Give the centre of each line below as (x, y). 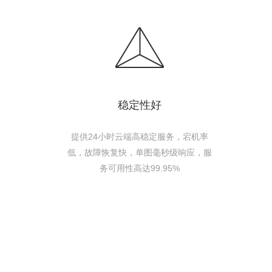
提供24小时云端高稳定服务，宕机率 (140, 137)
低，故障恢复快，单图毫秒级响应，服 (140, 152)
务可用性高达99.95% (140, 168)
